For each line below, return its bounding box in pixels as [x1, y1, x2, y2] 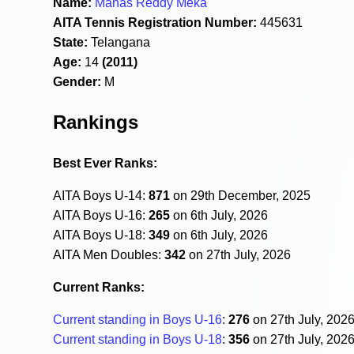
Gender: [53, 74, 102, 88]
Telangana [88, 35, 151, 49]
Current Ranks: [53, 280, 145, 294]
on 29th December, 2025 [170, 188, 311, 202]
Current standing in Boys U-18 [53, 332, 223, 346]
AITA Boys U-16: [53, 208, 149, 222]
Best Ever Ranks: [53, 156, 158, 170]
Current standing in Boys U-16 [53, 312, 223, 326]
